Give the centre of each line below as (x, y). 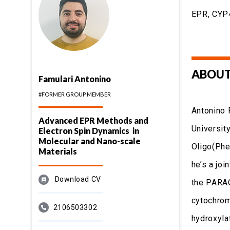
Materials (57, 151)
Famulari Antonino (74, 79)
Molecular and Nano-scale (89, 141)
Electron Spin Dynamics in (89, 131)
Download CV (78, 179)
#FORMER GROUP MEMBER (74, 94)
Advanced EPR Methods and (93, 121)
